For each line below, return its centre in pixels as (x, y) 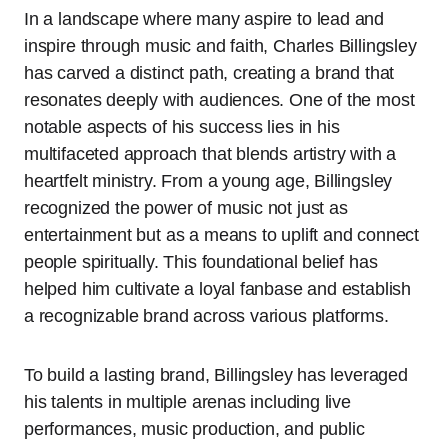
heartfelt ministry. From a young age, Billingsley (208, 181)
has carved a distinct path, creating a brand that (209, 73)
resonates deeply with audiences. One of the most (219, 100)
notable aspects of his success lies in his (182, 127)
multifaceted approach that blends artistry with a (210, 154)
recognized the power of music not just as (186, 208)
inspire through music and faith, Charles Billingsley (220, 46)
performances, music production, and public (194, 429)
